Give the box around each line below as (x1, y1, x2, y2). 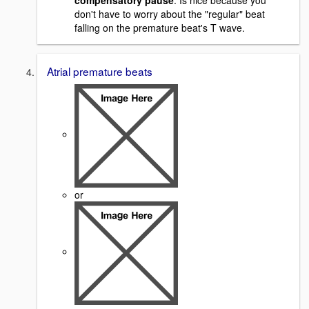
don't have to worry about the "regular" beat (74, 7, 265, 21)
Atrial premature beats (47, 63, 152, 79)
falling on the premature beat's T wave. (74, 21, 245, 35)
